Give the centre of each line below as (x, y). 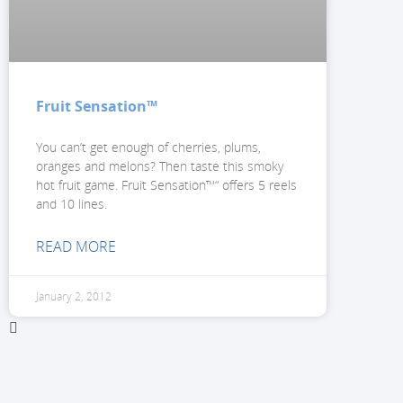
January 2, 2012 (74, 297)
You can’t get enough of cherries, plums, (148, 148)
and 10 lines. (72, 204)
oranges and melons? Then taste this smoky (160, 166)
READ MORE (76, 247)
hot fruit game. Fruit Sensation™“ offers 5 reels (166, 185)
